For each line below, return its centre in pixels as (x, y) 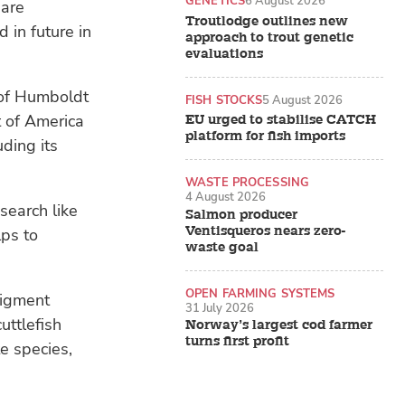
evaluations (224, 53)
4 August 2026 (226, 197)
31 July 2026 (220, 307)
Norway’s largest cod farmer (279, 325)
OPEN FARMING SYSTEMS (260, 293)
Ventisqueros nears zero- (265, 231)
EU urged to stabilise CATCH (281, 120)
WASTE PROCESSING (247, 183)
